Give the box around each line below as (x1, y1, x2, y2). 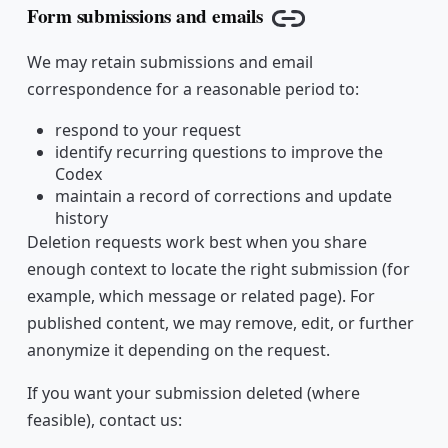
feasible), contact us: (26, 409, 182, 432)
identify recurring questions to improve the (54, 141, 383, 164)
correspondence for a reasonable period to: (26, 78, 359, 101)
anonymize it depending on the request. (26, 339, 330, 362)
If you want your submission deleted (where (26, 382, 360, 405)
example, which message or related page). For (26, 285, 375, 308)
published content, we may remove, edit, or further (26, 312, 414, 335)
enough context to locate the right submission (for (26, 258, 410, 281)
